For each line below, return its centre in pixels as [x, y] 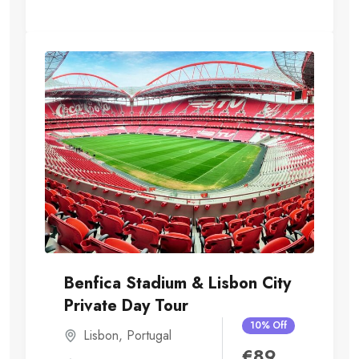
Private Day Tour [126, 306]
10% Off [268, 326]
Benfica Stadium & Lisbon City [177, 284]
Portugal [149, 336]
